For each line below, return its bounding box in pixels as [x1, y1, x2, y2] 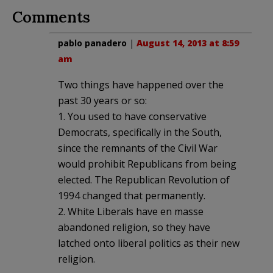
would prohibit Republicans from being [58, 157, 236, 171]
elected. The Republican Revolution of [58, 172, 230, 186]
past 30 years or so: [58, 93, 147, 107]
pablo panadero [58, 37, 127, 49]
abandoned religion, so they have [58, 220, 210, 234]
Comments [12, 7, 90, 27]
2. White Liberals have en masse [58, 204, 204, 218]
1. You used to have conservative [58, 109, 207, 123]
